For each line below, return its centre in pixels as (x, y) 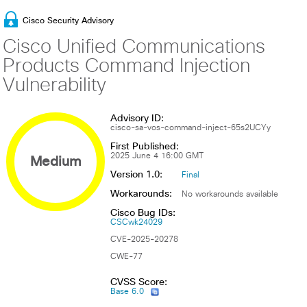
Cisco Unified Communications (134, 47)
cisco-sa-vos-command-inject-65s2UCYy (191, 128)
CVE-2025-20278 (144, 240)
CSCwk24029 (136, 223)
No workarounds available (230, 195)
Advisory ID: (137, 118)
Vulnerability (54, 86)
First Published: (145, 146)
